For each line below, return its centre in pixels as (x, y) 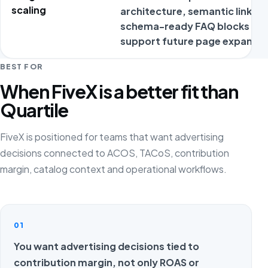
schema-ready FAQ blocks (185, 26)
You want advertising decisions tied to (106, 246)
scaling (29, 10)
